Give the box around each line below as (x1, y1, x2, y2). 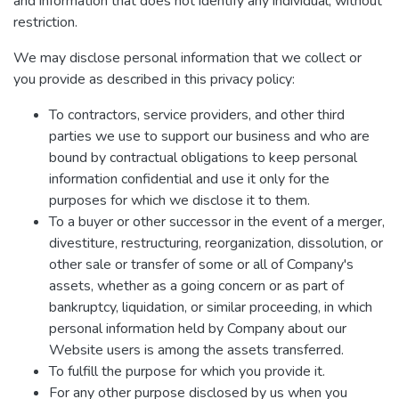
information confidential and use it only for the (49, 169, 330, 189)
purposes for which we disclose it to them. (49, 191, 310, 210)
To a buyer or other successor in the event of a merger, (49, 212, 385, 232)
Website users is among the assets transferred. (49, 340, 344, 360)
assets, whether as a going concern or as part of (49, 276, 344, 296)
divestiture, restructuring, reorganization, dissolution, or (49, 233, 383, 253)
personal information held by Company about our (49, 319, 346, 338)
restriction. (13, 12, 77, 32)
